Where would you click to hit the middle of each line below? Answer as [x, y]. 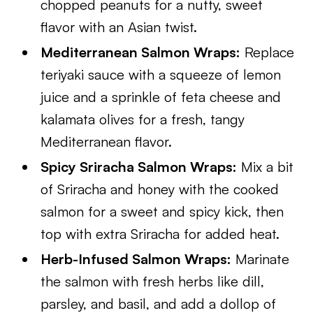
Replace [268, 52]
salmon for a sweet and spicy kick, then [162, 211]
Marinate [261, 259]
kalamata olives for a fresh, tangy [143, 119]
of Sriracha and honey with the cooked [160, 189]
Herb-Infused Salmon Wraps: [136, 259]
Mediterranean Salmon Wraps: [141, 52]
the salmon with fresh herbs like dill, [153, 281]
